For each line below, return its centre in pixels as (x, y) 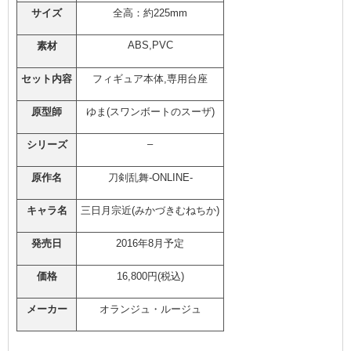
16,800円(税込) (150, 277)
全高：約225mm (150, 13)
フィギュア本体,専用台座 (150, 79)
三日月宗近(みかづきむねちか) (150, 211)
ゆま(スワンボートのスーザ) (150, 112)
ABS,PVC (150, 45)
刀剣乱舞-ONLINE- (150, 178)
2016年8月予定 (150, 244)
